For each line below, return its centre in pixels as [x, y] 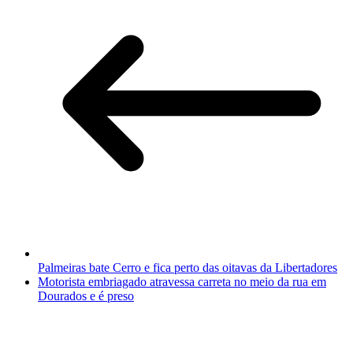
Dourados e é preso [86, 296]
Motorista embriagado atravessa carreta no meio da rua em [182, 282]
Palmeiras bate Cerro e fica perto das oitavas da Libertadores [188, 268]
